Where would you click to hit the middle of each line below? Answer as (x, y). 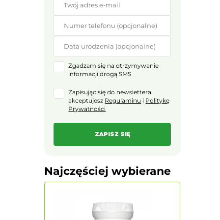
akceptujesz (87, 101)
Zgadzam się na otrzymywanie (114, 66)
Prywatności (87, 109)
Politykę (158, 101)
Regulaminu (123, 101)
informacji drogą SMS (100, 74)
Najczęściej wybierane (108, 171)
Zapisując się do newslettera (110, 92)
